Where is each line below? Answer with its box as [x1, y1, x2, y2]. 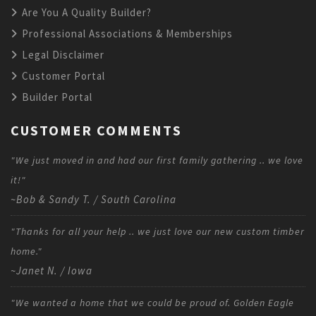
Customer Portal [19, 68, 105, 83]
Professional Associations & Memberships [19, 26, 233, 40]
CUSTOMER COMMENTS [11, 121, 182, 139]
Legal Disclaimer [19, 47, 104, 61]
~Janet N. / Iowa [11, 263, 92, 277]
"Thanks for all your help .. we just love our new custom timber [11, 224, 305, 238]
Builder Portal [19, 90, 92, 104]
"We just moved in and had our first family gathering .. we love [11, 153, 303, 166]
